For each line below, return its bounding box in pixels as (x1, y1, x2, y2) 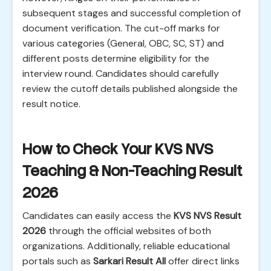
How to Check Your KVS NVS (22, 140, 214, 158)
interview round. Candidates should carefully (22, 67, 219, 80)
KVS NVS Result (174, 209, 241, 222)
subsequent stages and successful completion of (22, 7, 241, 19)
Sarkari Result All (93, 255, 166, 267)
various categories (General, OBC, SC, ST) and (22, 37, 224, 50)
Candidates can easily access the (22, 209, 174, 222)
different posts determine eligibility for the (22, 52, 209, 65)
